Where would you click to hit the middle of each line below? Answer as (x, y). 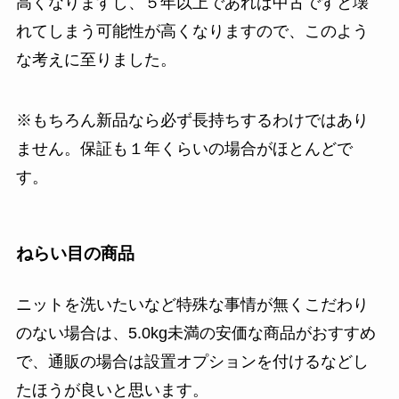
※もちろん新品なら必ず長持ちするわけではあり (192, 121)
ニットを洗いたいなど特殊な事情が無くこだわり (192, 304)
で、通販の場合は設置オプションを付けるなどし (192, 361)
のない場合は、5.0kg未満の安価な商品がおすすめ (195, 333)
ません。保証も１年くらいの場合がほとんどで (184, 149)
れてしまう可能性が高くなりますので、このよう (192, 32)
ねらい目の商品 (75, 253)
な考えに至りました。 (96, 60)
